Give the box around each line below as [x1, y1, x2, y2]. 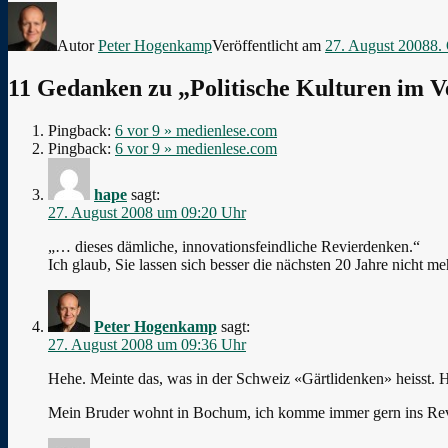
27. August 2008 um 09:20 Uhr [48, 203, 246, 221]
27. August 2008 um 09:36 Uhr [48, 335, 246, 353]
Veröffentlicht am [212, 36, 325, 54]
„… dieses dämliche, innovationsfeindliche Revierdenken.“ [48, 237, 420, 255]
